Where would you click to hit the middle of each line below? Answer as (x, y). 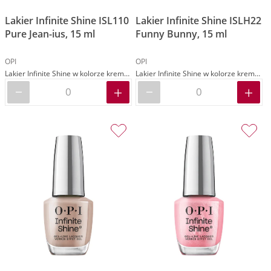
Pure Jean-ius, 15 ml (50, 34)
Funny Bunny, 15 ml (181, 34)
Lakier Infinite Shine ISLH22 (198, 21)
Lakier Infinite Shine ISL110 (67, 21)
